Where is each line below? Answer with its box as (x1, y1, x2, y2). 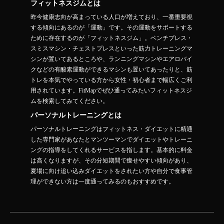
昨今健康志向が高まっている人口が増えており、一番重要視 (30, 13, 192, 21)
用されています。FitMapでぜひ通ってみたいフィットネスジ (30, 87, 192, 94)
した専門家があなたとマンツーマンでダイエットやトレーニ (30, 136, 192, 143)
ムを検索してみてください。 (30, 97, 108, 105)
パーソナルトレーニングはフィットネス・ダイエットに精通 (30, 125, 192, 133)
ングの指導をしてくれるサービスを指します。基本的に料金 (30, 146, 192, 154)
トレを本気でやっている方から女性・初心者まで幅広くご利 (30, 76, 192, 84)
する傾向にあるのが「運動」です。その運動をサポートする (30, 24, 192, 31)
